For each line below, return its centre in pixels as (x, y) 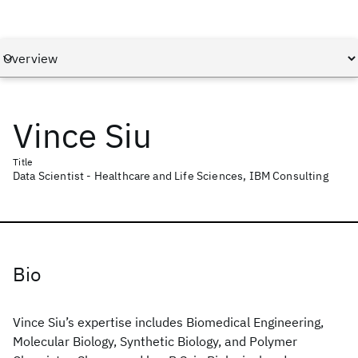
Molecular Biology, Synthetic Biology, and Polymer (155, 341)
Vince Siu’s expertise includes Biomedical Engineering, (168, 322)
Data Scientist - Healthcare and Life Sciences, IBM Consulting (171, 176)
